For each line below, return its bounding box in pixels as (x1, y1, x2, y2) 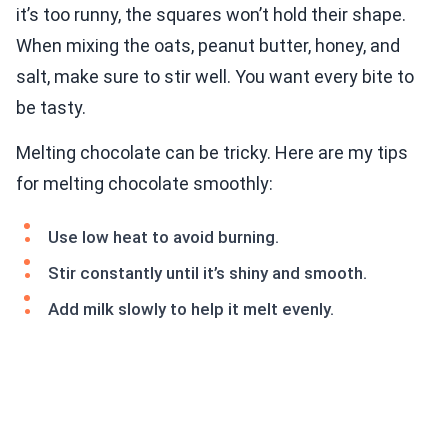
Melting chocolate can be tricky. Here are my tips (16, 142, 408, 164)
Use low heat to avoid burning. (48, 227, 279, 248)
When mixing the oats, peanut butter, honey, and (16, 35, 400, 57)
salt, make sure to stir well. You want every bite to (16, 66, 414, 88)
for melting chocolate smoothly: (16, 173, 273, 195)
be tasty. (16, 97, 86, 119)
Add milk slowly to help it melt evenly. (48, 299, 334, 320)
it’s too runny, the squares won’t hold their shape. (16, 4, 406, 26)
